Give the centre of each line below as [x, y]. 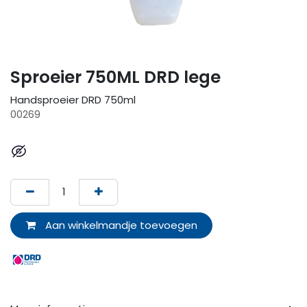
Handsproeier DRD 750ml [73, 100]
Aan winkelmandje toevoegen [120, 225]
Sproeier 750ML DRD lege [115, 77]
